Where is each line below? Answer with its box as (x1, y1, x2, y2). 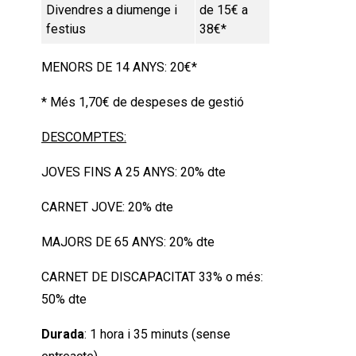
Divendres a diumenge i (46, 2, 177, 17)
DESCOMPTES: (41, 129, 126, 145)
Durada (41, 326, 84, 342)
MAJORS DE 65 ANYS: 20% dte (41, 234, 215, 250)
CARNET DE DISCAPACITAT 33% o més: (41, 269, 263, 284)
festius (46, 21, 86, 37)
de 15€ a (199, 2, 248, 17)
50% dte (41, 291, 87, 307)
